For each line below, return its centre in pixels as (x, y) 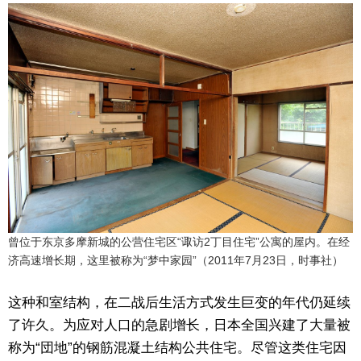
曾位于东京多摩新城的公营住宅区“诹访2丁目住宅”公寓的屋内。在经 (179, 241)
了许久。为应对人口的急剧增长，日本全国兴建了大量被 (179, 325)
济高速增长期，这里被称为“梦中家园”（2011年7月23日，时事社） (176, 260)
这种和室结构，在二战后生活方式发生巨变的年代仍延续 (179, 302)
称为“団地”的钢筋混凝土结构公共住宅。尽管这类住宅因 (177, 347)
